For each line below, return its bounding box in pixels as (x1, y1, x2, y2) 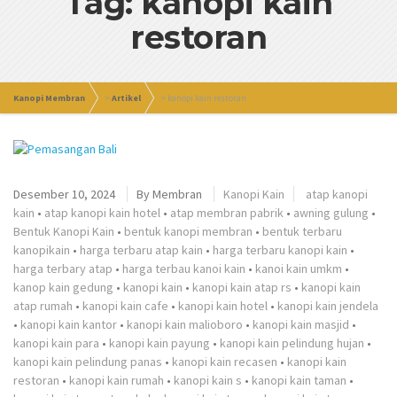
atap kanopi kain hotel (44, 205, 160, 221)
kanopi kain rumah (69, 372, 164, 388)
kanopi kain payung (109, 335, 210, 351)
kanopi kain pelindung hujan (220, 335, 364, 351)
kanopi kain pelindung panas (13, 354, 162, 370)
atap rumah (13, 298, 73, 314)
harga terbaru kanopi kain (213, 242, 347, 258)
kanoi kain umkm (255, 261, 342, 276)
